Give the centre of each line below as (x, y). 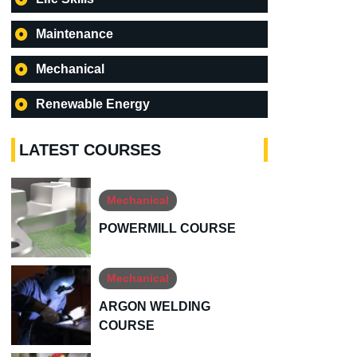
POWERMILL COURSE (167, 228)
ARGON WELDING (155, 306)
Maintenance (75, 34)
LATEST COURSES (90, 150)
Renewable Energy (93, 104)
